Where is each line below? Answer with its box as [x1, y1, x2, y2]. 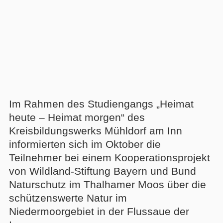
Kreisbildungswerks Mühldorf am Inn [8, 124, 182, 136]
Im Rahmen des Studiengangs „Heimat [8, 98, 194, 110]
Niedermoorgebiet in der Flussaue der [8, 205, 189, 217]
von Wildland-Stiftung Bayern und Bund [8, 165, 196, 177]
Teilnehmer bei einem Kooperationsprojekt [8, 151, 210, 163]
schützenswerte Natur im [8, 192, 127, 204]
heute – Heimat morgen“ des [8, 111, 145, 123]
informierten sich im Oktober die [8, 138, 161, 150]
